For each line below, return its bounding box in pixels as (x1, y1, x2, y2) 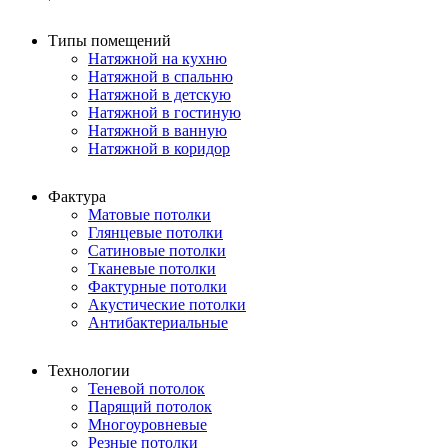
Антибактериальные (88, 313, 228, 331)
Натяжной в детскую (88, 85, 231, 103)
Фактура (48, 187, 106, 205)
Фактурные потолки (88, 277, 227, 295)
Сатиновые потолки (88, 241, 226, 259)
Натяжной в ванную (88, 121, 227, 139)
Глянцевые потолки (88, 223, 223, 241)
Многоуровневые (88, 415, 207, 433)
